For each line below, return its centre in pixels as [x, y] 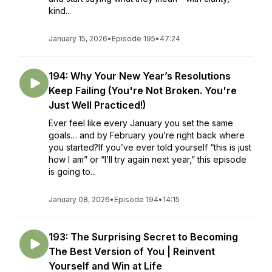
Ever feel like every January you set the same [141, 123]
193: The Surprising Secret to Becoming [143, 237]
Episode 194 [136, 199]
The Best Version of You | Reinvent [132, 251]
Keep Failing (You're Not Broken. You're [143, 90]
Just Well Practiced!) [97, 105]
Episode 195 [134, 39]
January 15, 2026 [78, 39]
